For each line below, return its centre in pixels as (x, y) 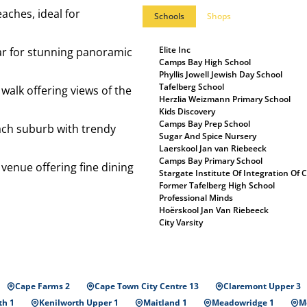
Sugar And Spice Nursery (208, 136)
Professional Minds (196, 198)
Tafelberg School (192, 87)
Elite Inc (175, 50)
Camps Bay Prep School (205, 124)
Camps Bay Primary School (211, 161)
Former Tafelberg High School (217, 185)
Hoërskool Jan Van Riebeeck (214, 210)
